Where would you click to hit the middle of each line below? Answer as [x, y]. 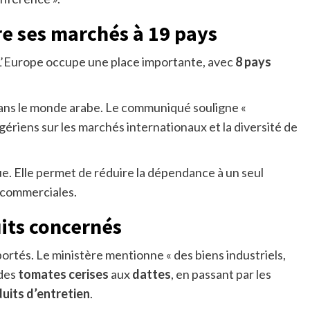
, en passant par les [221, 274]
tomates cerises [63, 274]
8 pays [253, 62]
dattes [151, 274]
